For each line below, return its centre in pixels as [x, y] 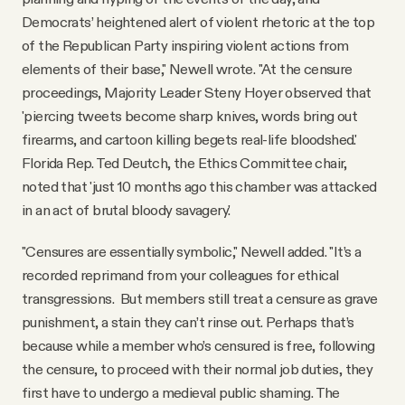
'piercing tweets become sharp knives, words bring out [190, 115]
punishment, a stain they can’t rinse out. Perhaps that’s [188, 321]
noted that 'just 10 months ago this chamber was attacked [199, 186]
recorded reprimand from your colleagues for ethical [180, 274]
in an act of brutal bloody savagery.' [126, 209]
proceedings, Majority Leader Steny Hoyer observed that [197, 92]
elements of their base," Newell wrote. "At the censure [187, 68]
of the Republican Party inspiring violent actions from [185, 45]
